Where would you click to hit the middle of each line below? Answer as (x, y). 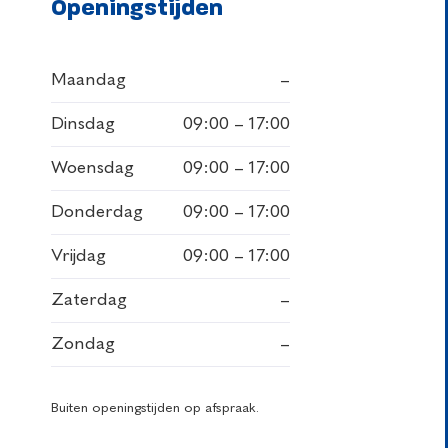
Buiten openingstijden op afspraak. (154, 408)
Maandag (88, 79)
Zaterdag (88, 299)
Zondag (82, 343)
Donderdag (96, 211)
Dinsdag (82, 123)
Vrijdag (78, 255)
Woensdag (92, 167)
